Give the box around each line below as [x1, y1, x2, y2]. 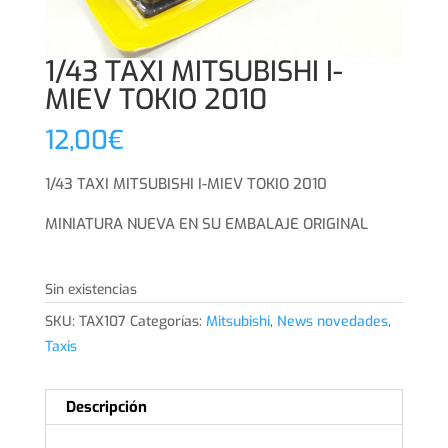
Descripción [65, 397, 147, 418]
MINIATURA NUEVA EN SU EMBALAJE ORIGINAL [44, 214, 368, 235]
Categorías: [129, 312, 206, 332]
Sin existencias [44, 280, 137, 300]
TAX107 [78, 312, 126, 332]
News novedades [276, 312, 388, 332]
